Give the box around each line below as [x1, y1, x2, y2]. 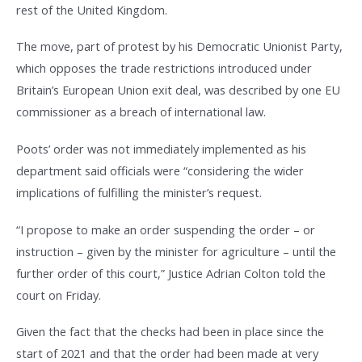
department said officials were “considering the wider [16, 162, 304, 179]
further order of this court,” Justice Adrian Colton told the [16, 264, 326, 281]
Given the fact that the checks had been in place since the [16, 323, 324, 340]
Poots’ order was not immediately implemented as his [16, 140, 306, 157]
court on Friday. [16, 286, 101, 303]
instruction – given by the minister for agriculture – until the [16, 242, 336, 259]
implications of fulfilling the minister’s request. [16, 183, 262, 200]
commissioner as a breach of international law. [16, 103, 266, 120]
